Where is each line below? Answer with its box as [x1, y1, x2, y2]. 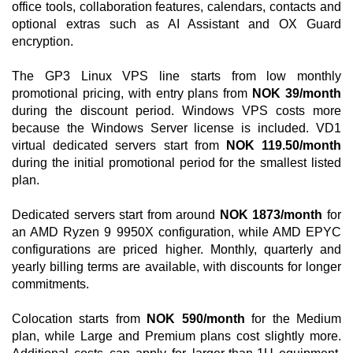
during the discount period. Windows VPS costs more [12, 104, 341, 117]
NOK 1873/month [219, 208, 323, 221]
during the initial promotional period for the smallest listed [12, 156, 341, 169]
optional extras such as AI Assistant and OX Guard [12, 17, 341, 31]
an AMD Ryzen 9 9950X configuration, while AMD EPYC [12, 225, 341, 239]
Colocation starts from [12, 312, 147, 325]
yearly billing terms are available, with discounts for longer [12, 260, 341, 273]
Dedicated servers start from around [12, 208, 220, 221]
